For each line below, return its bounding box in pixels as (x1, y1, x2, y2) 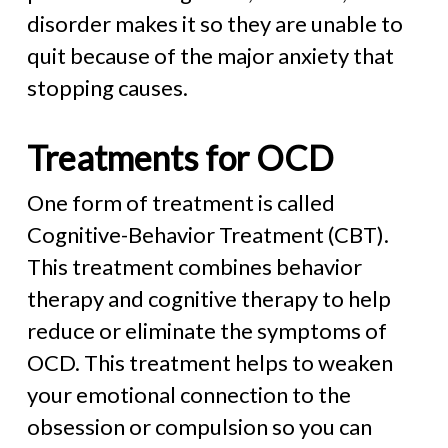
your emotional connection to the (26, 381, 351, 408)
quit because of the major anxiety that (26, 42, 394, 69)
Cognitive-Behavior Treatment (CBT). (26, 221, 389, 248)
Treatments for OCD (26, 137, 334, 178)
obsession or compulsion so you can (26, 413, 372, 440)
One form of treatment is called (26, 189, 335, 216)
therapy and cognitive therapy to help (26, 285, 391, 312)
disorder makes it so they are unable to (26, 10, 403, 37)
